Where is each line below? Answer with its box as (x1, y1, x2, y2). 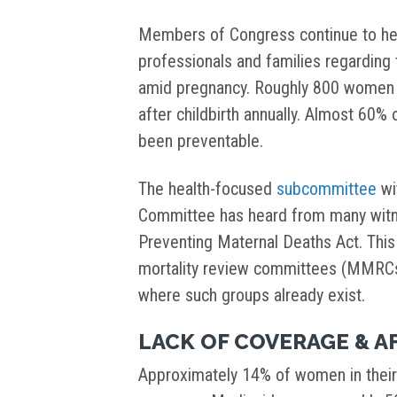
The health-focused (138, 178, 276, 200)
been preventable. (138, 130, 263, 152)
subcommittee (276, 178, 377, 200)
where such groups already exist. (138, 284, 365, 307)
